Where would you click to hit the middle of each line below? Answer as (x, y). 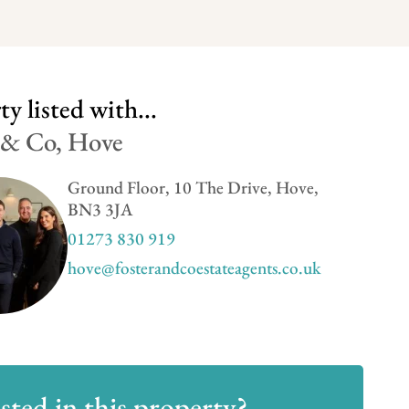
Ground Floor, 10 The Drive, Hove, (193, 188)
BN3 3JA (100, 210)
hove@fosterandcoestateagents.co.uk (194, 268)
